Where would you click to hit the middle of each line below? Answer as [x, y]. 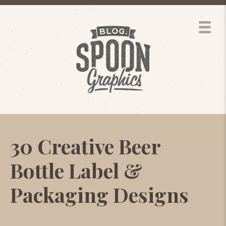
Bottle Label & [76, 170]
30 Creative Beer [85, 146]
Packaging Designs [99, 194]
